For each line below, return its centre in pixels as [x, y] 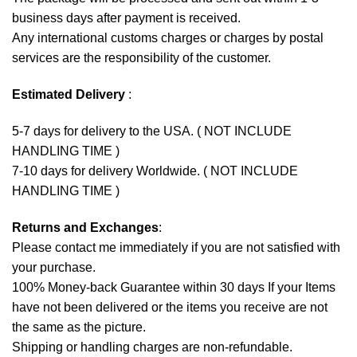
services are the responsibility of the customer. [141, 58]
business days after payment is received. [126, 18]
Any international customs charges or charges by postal [168, 38]
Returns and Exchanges [85, 227]
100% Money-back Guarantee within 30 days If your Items [174, 287]
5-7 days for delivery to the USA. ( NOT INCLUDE [152, 131]
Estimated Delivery [69, 95]
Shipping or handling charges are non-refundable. [152, 347]
